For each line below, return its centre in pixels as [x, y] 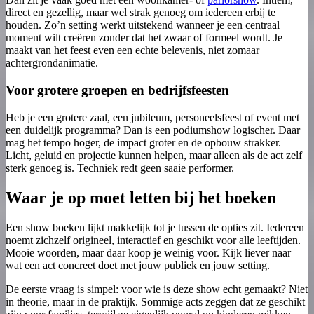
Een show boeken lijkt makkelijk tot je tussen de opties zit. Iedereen [155, 227]
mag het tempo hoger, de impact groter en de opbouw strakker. [143, 142]
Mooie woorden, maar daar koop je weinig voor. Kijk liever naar [148, 252]
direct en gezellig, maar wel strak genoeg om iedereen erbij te [141, 13]
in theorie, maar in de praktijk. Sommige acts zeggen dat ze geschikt [155, 301]
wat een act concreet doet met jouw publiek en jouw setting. [138, 265]
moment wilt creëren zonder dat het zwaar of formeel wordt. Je [144, 38]
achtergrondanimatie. [52, 63]
